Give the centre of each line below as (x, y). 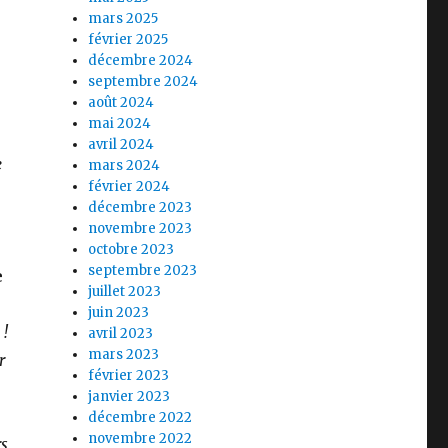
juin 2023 (119, 312)
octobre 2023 (131, 249)
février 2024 (129, 186)
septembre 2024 (143, 81)
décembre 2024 (141, 60)
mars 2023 (124, 354)
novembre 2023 (140, 228)
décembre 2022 (140, 417)
